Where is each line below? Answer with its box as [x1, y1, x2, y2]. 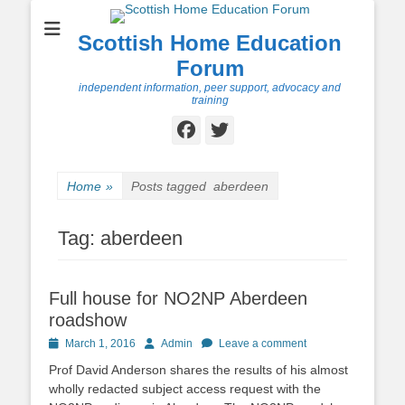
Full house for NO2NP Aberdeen [49, 288, 307, 308]
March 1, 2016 [65, 337, 136, 350]
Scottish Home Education [78, 31, 342, 55]
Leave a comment [219, 337, 306, 350]
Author [144, 336, 176, 349]
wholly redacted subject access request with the [49, 381, 321, 396]
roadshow [49, 310, 127, 330]
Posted [48, 336, 82, 349]
